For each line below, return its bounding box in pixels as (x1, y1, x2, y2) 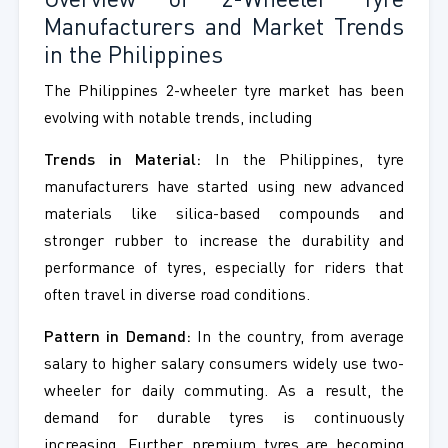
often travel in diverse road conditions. (43, 288, 310, 305)
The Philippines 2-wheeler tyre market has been (43, 84, 405, 101)
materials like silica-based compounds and (43, 207, 405, 224)
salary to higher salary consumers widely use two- (43, 357, 405, 374)
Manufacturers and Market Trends (43, 17, 405, 42)
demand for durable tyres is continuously (43, 411, 405, 428)
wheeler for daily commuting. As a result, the (43, 384, 405, 401)
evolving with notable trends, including (43, 111, 312, 128)
